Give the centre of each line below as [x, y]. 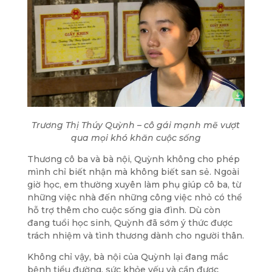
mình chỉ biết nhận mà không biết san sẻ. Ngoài [133, 172]
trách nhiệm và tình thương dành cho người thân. [135, 236]
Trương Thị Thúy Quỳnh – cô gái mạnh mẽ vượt [136, 125]
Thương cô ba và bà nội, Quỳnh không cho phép [133, 159]
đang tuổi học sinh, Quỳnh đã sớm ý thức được [130, 223]
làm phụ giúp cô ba [185, 185]
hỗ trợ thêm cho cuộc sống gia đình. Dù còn [124, 210]
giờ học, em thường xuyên [85, 185]
